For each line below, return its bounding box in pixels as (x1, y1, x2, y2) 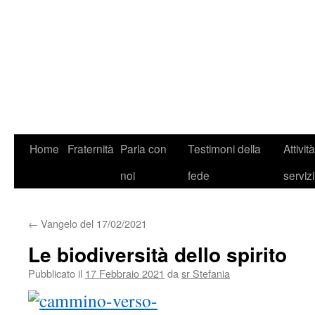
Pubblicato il (28, 266, 82, 281)
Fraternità (67, 141, 114, 156)
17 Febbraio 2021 (85, 266, 165, 281)
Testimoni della (188, 141, 261, 156)
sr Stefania (181, 266, 230, 281)
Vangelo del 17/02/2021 (38, 216, 147, 231)
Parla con (120, 141, 167, 156)
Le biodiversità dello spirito (28, 240, 287, 269)
